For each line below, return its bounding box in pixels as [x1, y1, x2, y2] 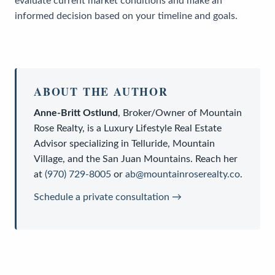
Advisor [34, 138, 67, 149]
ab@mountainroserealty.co [125, 169, 240, 179]
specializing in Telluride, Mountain [67, 138, 215, 149]
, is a [82, 123, 104, 133]
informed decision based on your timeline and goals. [15, 10, 238, 21]
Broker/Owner [123, 107, 185, 118]
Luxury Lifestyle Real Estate [104, 123, 222, 133]
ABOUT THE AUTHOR [34, 83, 168, 99]
